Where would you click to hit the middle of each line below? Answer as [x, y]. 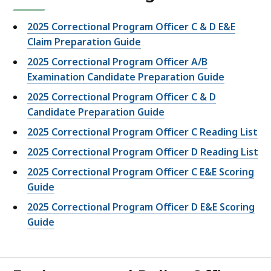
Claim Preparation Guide [84, 42]
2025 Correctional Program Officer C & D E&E [131, 27]
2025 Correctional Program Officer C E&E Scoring [141, 172]
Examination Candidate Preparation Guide [126, 77]
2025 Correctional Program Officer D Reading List [143, 152]
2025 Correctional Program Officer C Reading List [142, 132]
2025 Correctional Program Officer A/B [117, 62]
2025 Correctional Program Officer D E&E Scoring [141, 207]
